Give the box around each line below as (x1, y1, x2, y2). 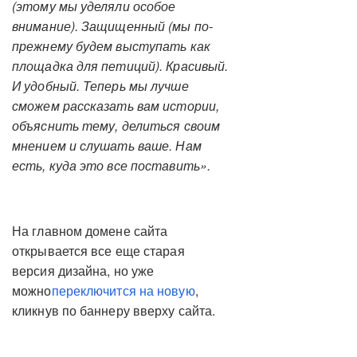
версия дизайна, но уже (12, 261, 155, 280)
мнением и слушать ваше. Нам (12, 136, 202, 155)
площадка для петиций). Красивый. (12, 57, 229, 76)
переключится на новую (51, 281, 195, 300)
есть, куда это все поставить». (12, 156, 210, 175)
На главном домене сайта (12, 222, 168, 241)
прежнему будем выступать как (12, 37, 210, 56)
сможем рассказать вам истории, (12, 96, 219, 116)
